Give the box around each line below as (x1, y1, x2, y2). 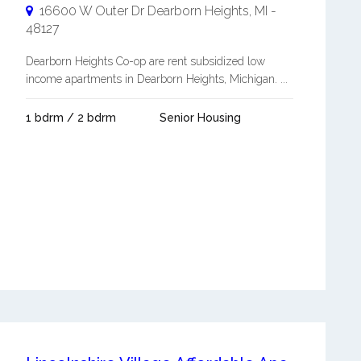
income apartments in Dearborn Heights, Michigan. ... (25, 73, 288, 86)
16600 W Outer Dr (39, 3, 144, 19)
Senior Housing (159, 111, 241, 125)
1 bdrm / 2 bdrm (25, 111, 116, 125)
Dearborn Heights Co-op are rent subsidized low (25, 55, 265, 68)
